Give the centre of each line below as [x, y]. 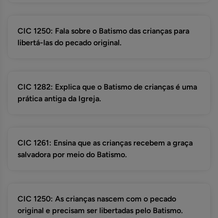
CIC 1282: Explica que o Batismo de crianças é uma [107, 87]
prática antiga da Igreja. [59, 99]
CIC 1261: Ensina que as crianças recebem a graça [105, 143]
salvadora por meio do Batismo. [72, 155]
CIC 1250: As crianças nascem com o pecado [97, 199]
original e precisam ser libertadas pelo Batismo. [100, 211]
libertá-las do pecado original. [70, 43]
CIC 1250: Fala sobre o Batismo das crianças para [103, 31]
